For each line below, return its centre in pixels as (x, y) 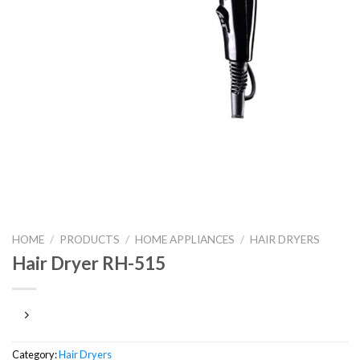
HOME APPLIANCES (185, 240)
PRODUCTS (90, 240)
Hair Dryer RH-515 (89, 264)
